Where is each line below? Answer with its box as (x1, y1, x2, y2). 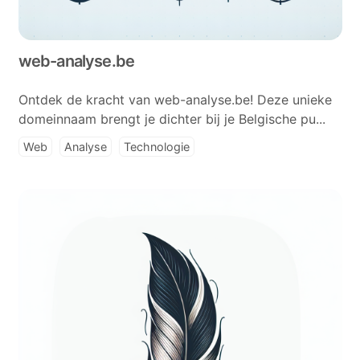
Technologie (123, 140, 190, 153)
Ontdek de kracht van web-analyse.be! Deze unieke (18, 92, 332, 108)
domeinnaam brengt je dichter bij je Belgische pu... (18, 111, 325, 127)
